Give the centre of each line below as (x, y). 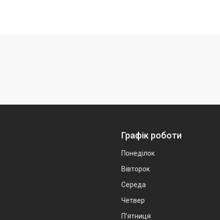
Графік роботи (151, 136)
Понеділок (138, 153)
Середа (134, 185)
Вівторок (136, 169)
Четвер (133, 201)
